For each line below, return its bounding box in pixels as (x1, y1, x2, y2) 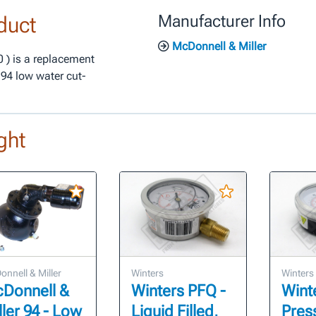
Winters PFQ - (131, 281, 226, 301)
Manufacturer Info (158, 11, 286, 31)
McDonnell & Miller (169, 39, 266, 53)
